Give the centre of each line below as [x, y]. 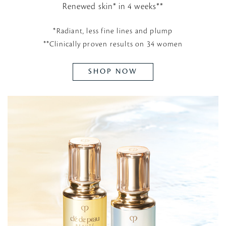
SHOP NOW [113, 71]
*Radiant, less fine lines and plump [113, 32]
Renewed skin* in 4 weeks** [113, 7]
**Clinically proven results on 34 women [113, 45]
